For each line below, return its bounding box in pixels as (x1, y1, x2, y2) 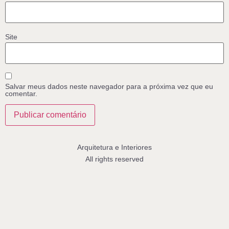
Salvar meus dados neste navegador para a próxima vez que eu (5, 82, 213, 91)
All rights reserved (85, 154, 144, 163)
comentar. (5, 89, 37, 98)
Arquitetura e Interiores (77, 143, 152, 151)
